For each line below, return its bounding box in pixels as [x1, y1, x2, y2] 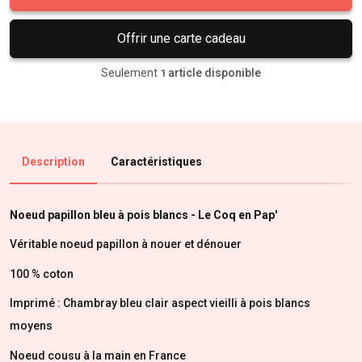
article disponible [168, 65, 261, 79]
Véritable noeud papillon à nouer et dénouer [10, 238, 242, 250]
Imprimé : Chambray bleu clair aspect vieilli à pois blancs [10, 297, 310, 309]
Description [22, 154, 85, 168]
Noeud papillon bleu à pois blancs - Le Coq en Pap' [10, 208, 277, 221]
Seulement [101, 65, 158, 79]
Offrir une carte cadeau [116, 30, 246, 46]
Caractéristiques [111, 154, 202, 168]
